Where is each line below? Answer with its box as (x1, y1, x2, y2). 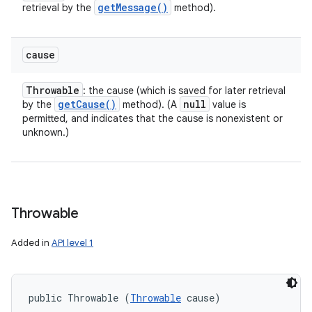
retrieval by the (22, 1, 94, 14)
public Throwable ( (29, 291, 130, 304)
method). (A (120, 98, 180, 111)
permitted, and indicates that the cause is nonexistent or (22, 112, 283, 125)
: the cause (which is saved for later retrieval (83, 84, 286, 97)
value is (210, 98, 246, 111)
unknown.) (22, 126, 69, 139)
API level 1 (52, 237, 93, 249)
